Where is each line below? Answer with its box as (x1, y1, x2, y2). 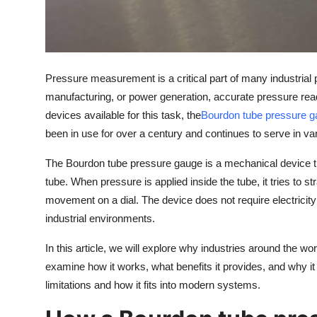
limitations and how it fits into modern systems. (45, 279, 260, 292)
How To (11, 40, 52, 54)
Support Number (11, 74, 100, 88)
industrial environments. (45, 212, 155, 225)
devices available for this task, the (45, 109, 201, 122)
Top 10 (11, 5, 47, 19)
